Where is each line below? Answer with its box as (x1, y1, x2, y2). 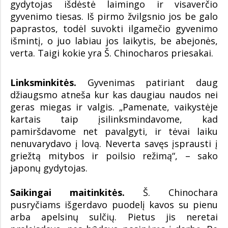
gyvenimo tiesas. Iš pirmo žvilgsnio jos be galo (10, 10, 218, 23)
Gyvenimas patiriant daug (76, 76, 218, 89)
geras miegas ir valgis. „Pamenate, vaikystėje (10, 101, 218, 113)
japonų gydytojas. (10, 162, 88, 175)
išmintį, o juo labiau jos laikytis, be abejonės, (10, 35, 218, 47)
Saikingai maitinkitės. (10, 186, 125, 199)
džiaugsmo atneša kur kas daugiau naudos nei (10, 89, 218, 101)
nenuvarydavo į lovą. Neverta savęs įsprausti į (10, 137, 218, 150)
